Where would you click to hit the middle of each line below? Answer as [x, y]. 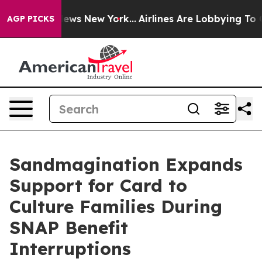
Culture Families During [116, 206]
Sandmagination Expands [126, 164]
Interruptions [70, 249]
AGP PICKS [31, 19]
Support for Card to [98, 185]
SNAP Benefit [69, 227]
